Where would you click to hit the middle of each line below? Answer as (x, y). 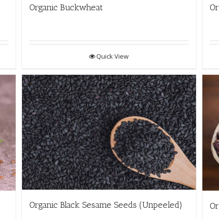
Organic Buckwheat (66, 7)
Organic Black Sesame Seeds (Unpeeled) (106, 205)
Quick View (113, 56)
